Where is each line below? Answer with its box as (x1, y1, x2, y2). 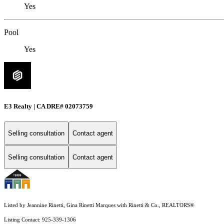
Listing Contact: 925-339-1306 (4, 217, 77, 223)
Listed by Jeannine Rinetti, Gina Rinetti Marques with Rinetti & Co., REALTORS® (4, 202, 194, 208)
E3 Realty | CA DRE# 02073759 (4, 102, 93, 110)
